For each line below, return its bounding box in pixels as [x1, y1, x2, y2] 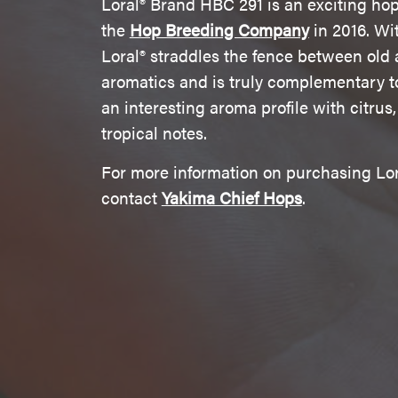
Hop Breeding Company [129, 17, 309, 43]
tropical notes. [100, 120, 211, 146]
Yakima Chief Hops [161, 185, 302, 211]
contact [100, 185, 162, 211]
